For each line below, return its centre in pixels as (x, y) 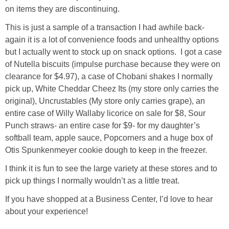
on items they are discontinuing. (64, 9)
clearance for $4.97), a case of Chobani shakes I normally (109, 76)
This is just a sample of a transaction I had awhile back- (105, 27)
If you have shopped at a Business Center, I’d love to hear (109, 199)
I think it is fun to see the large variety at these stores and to (111, 168)
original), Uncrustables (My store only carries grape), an (105, 101)
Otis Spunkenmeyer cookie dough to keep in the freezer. (106, 150)
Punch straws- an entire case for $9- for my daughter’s (102, 125)
